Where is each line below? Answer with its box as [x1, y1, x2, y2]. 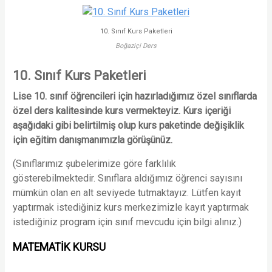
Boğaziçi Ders [115, 41, 157, 50]
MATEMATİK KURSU [12, 240, 106, 253]
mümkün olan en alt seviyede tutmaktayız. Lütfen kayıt [12, 186, 241, 199]
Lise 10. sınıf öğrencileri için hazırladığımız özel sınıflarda [12, 90, 257, 102]
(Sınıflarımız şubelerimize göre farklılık [12, 157, 176, 169]
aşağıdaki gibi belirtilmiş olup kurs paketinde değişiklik [12, 119, 244, 131]
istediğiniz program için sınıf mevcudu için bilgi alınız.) [12, 216, 242, 228]
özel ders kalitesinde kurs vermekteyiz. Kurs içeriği [12, 104, 231, 117]
